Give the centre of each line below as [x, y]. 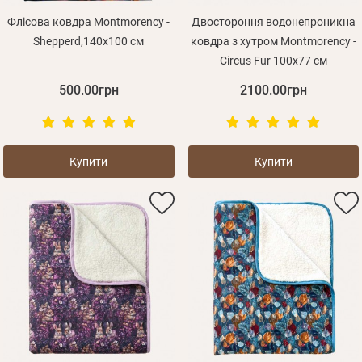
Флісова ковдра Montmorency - [89, 22]
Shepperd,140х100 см [89, 42]
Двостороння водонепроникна [273, 22]
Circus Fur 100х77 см [273, 61]
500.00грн [88, 90]
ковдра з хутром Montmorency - [273, 42]
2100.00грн [273, 90]
